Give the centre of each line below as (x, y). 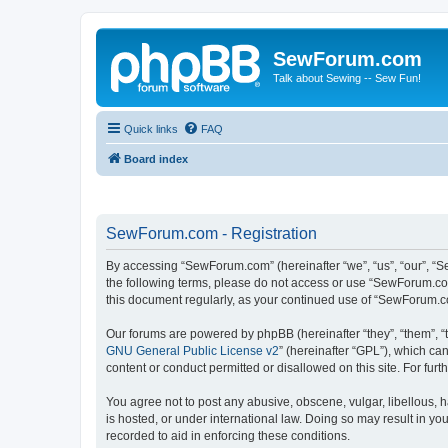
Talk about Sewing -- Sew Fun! (347, 78)
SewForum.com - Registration (211, 233)
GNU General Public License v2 (192, 351)
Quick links (151, 128)
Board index (156, 158)
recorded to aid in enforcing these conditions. (228, 436)
